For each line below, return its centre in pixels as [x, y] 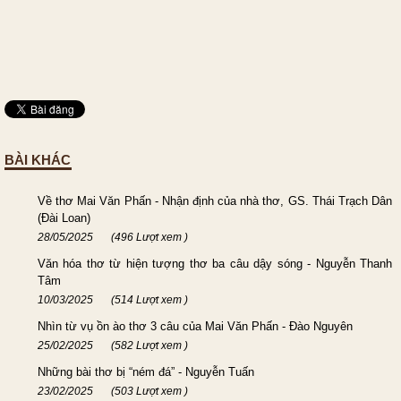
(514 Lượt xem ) [149, 299]
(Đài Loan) [64, 218]
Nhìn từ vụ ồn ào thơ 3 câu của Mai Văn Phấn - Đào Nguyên [195, 326]
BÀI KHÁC [38, 160]
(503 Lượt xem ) [149, 391]
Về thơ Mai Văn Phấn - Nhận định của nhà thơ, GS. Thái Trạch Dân [215, 200]
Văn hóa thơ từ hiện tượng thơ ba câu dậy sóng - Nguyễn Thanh [215, 263]
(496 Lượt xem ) [149, 237]
